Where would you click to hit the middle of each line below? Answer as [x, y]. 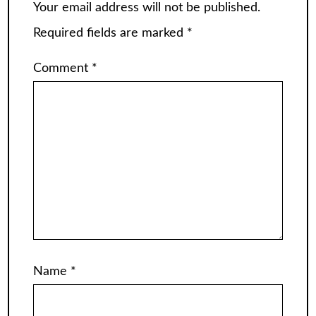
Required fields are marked [110, 34]
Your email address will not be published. [147, 8]
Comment [62, 68]
